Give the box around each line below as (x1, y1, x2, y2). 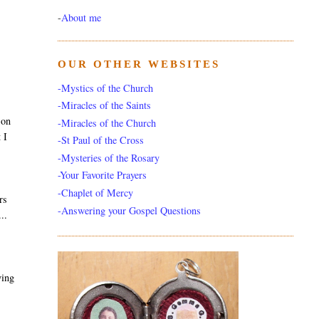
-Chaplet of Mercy (57, 185, 133, 199)
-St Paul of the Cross (57, 133, 144, 147)
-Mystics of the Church (57, 80, 153, 95)
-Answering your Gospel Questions (57, 203, 201, 217)
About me (61, 11, 101, 25)
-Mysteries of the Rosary (57, 150, 159, 164)
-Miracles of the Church (57, 115, 156, 130)
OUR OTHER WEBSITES (57, 58, 220, 70)
